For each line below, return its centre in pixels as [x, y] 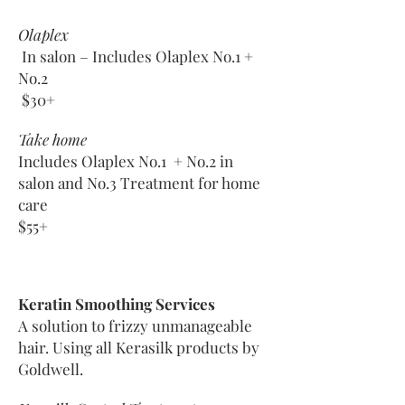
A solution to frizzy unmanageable [135, 325]
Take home [52, 139]
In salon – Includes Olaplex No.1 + [136, 56]
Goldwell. [51, 369]
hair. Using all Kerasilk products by [139, 347]
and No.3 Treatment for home [157, 183]
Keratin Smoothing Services [117, 304]
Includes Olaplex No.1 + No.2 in [126, 161]
